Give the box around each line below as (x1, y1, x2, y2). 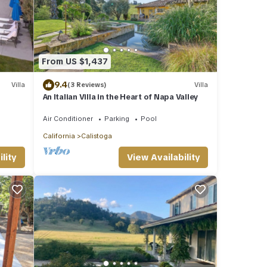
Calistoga (80, 131, 112, 140)
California (42, 131, 75, 140)
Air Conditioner (42, 114, 93, 123)
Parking (104, 114, 129, 123)
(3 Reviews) (67, 80, 107, 89)
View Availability (126, 151, 200, 164)
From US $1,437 (41, 56, 108, 67)
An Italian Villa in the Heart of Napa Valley (42, 91, 199, 102)
